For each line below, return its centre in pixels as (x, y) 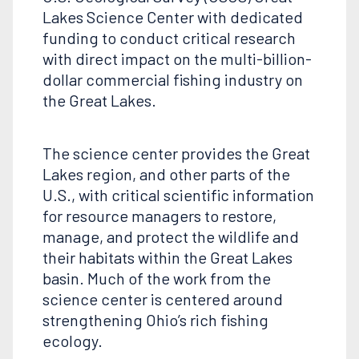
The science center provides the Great (176, 153)
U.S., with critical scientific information (178, 195)
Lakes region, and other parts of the (166, 174)
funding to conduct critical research (169, 38)
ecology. (74, 341)
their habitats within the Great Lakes (167, 258)
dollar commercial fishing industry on (172, 80)
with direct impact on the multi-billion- (177, 59)
